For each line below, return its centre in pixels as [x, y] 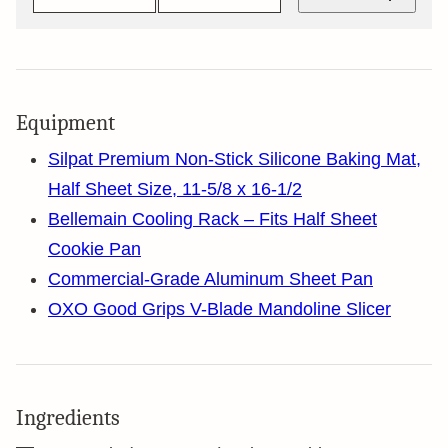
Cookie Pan [94, 249]
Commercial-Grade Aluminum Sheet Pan [210, 279]
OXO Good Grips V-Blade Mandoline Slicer [219, 309]
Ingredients [68, 418]
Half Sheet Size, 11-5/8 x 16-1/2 [175, 189]
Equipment [65, 123]
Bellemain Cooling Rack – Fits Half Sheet [212, 219]
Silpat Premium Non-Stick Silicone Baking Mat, [234, 159]
